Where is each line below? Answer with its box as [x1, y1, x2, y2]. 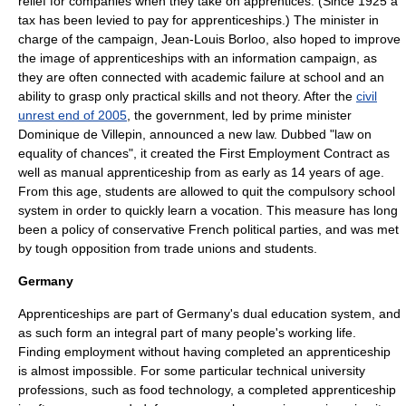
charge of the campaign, [18, 32, 161, 46]
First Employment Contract [219, 146, 372, 160]
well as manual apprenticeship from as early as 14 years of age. [18, 165, 384, 179]
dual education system [243, 306, 372, 321]
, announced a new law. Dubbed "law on [142, 127, 372, 141]
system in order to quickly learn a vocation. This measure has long [18, 203, 398, 217]
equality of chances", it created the [18, 146, 219, 160]
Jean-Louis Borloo [161, 32, 266, 46]
